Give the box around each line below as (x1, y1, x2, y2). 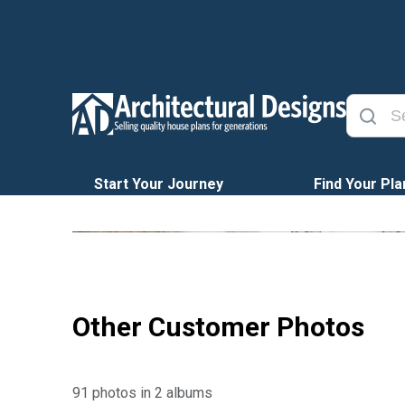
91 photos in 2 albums (72, 384, 212, 401)
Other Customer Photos (72, 311, 364, 343)
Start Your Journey (94, 175, 223, 193)
